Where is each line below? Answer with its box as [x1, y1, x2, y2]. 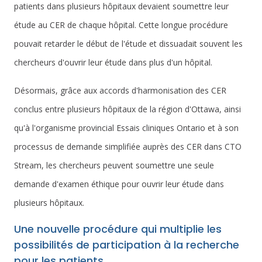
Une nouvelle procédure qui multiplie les [14, 222, 222, 236]
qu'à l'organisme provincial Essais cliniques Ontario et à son [14, 122, 239, 133]
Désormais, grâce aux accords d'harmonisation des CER [14, 85, 226, 96]
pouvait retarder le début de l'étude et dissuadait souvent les [14, 38, 243, 49]
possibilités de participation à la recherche [14, 237, 239, 252]
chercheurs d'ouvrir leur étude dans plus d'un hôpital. [14, 57, 212, 68]
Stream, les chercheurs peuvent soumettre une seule [14, 160, 214, 171]
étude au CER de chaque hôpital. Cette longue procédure [14, 19, 228, 30]
